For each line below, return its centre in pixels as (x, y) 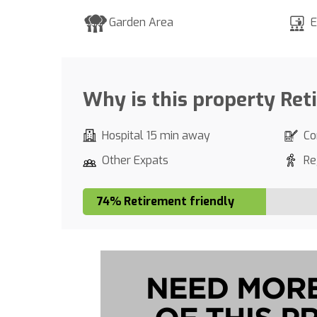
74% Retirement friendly (166, 201)
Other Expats (135, 160)
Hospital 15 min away (156, 136)
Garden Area (141, 22)
